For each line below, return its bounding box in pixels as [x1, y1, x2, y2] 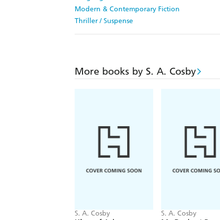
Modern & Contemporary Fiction [75, 5, 180, 14]
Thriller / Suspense [75, 17, 133, 26]
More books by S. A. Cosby [75, 65, 196, 78]
